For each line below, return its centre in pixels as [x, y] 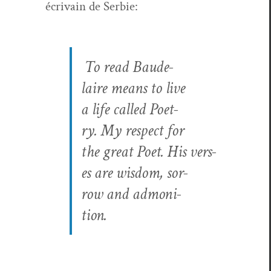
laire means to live [133, 88]
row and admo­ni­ [131, 194]
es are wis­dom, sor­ [134, 173]
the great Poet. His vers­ [149, 152]
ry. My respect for [132, 131]
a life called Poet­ [129, 109]
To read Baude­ [129, 67]
